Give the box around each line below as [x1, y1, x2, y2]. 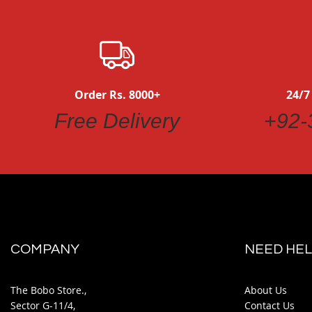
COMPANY [10, 242, 79, 256]
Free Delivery [54, 109, 180, 132]
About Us [244, 283, 287, 297]
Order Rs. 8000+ [74, 87, 160, 102]
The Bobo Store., [10, 283, 86, 297]
